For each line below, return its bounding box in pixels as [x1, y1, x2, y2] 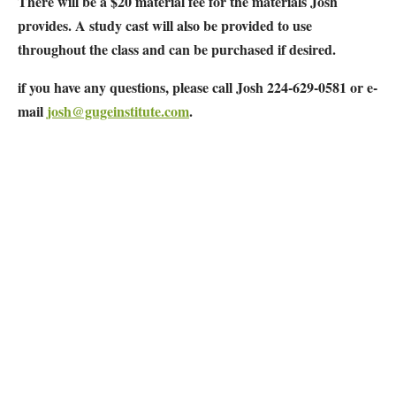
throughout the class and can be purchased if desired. [18, 39, 336, 60]
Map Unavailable [18, 213, 116, 232]
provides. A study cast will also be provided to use [18, 15, 312, 36]
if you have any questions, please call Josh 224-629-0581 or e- [18, 77, 377, 98]
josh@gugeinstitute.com [47, 101, 189, 122]
